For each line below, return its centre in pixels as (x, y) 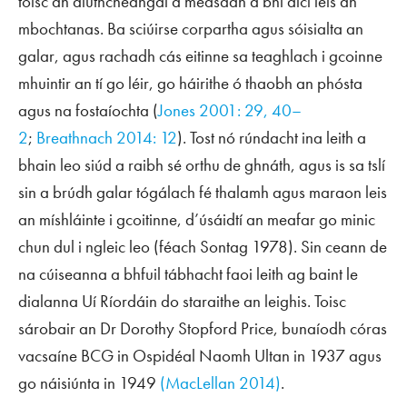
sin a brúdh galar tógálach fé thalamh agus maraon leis (203, 192)
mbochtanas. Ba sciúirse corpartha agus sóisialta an (191, 29)
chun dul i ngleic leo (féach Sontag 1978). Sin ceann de (203, 247)
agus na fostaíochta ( (88, 110)
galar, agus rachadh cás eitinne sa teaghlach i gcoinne (200, 56)
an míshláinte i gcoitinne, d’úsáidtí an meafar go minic (197, 219)
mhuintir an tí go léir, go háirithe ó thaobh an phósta (190, 83)
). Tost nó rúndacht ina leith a (272, 138)
